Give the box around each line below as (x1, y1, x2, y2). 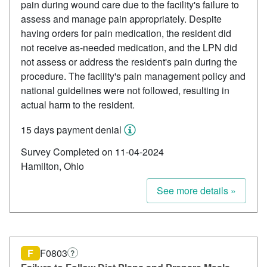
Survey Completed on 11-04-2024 (21, 145, 164, 159)
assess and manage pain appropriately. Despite (21, 12, 222, 26)
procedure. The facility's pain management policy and (21, 69, 246, 83)
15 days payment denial (21, 123, 122, 137)
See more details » (157, 184, 236, 198)
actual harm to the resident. (21, 98, 135, 112)
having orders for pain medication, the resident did (21, 26, 231, 41)
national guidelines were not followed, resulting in (21, 83, 229, 98)
